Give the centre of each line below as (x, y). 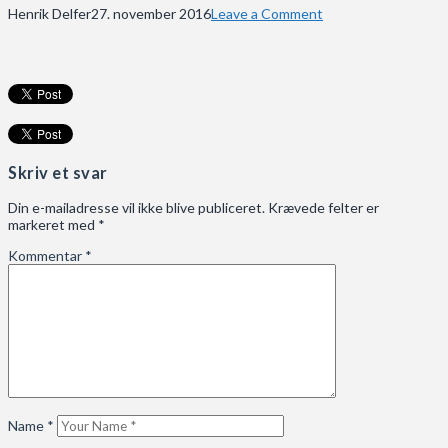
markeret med (53, 224)
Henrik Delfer (49, 13)
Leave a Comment (267, 13)
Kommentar (46, 255)
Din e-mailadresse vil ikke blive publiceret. (136, 207)
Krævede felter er (323, 207)
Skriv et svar (58, 173)
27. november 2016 (151, 13)
